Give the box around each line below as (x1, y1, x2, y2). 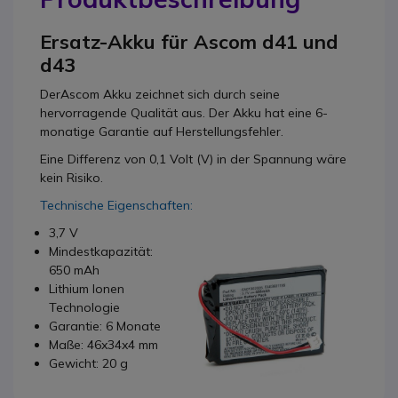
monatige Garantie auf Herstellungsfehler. (40, 123, 283, 139)
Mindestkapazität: (49, 243, 153, 259)
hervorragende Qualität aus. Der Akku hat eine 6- (40, 105, 328, 121)
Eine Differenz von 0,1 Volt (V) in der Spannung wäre (40, 151, 346, 167)
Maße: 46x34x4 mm (49, 337, 158, 353)
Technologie (49, 299, 120, 315)
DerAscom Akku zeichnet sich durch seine (40, 86, 280, 102)
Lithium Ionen (49, 281, 124, 297)
